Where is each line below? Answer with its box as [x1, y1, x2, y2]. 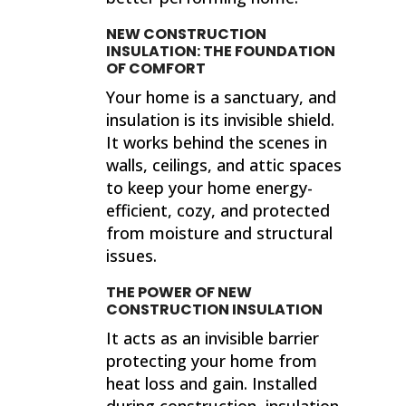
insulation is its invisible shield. [106, 108, 335, 130]
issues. [106, 244, 158, 266]
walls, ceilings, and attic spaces [106, 153, 343, 176]
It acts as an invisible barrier [106, 326, 320, 349]
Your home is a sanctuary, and [106, 85, 337, 108]
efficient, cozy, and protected [106, 198, 331, 221]
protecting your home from [106, 349, 318, 372]
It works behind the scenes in [106, 130, 328, 153]
